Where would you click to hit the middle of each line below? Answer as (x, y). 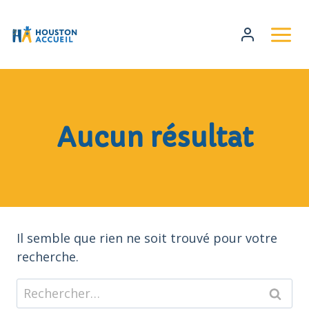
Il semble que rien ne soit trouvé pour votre (147, 238)
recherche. (48, 257)
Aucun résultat (154, 138)
